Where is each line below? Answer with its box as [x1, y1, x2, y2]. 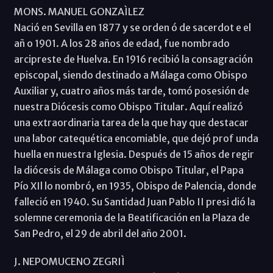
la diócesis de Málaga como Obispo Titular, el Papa [13, 163, 244, 176]
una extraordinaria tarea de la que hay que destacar [13, 116, 249, 129]
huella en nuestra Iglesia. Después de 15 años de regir [13, 147, 254, 160]
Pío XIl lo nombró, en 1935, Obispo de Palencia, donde [13, 179, 257, 192]
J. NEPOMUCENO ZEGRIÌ [13, 255, 125, 268]
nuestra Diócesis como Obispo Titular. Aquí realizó [13, 100, 243, 113]
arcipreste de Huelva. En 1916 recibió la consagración [13, 52, 253, 65]
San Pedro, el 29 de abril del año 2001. [13, 227, 186, 239]
